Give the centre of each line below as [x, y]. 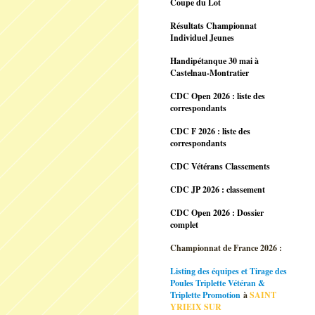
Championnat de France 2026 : [227, 248]
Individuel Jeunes [202, 38]
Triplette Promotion [205, 295]
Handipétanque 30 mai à [214, 61]
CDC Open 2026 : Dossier [217, 213]
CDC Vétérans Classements [220, 166]
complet [184, 225]
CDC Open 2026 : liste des [218, 96]
